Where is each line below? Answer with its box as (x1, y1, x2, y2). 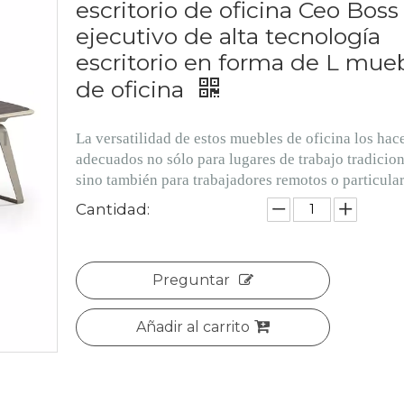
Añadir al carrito (136, 317, 250, 335)
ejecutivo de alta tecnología (76, 22, 381, 50)
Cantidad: (76, 199, 150, 218)
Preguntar (152, 271, 230, 289)
